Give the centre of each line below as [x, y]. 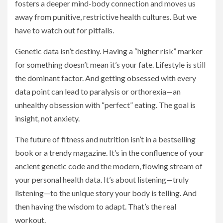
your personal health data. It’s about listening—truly [102, 180]
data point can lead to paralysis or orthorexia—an [98, 92]
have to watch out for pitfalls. [64, 30]
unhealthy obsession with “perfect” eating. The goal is [105, 105]
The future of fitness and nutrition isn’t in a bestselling [105, 139]
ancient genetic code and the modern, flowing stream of [109, 166]
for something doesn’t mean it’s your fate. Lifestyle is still [110, 65]
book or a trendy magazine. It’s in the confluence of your [110, 153]
